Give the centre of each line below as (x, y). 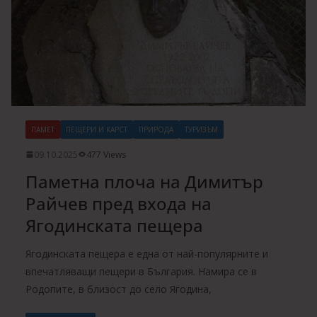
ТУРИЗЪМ (201, 129)
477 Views (106, 154)
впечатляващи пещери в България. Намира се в (141, 271)
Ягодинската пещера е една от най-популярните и (147, 253)
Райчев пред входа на (119, 203)
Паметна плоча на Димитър (144, 181)
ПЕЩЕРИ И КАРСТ (97, 129)
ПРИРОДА (156, 129)
